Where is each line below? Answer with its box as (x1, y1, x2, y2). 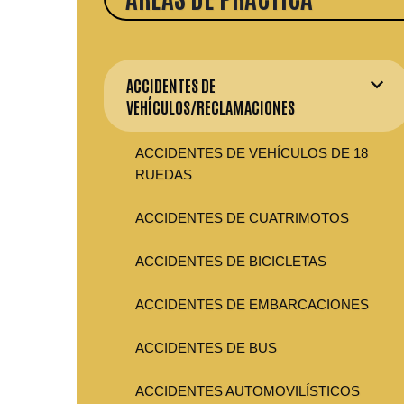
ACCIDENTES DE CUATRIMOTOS (135, 210, 349, 226)
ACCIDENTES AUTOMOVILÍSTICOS (135, 383, 360, 399)
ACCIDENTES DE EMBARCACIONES (135, 297, 369, 313)
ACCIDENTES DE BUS (135, 340, 277, 356)
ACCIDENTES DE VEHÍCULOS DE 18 (135, 145, 368, 161)
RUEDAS (135, 167, 192, 183)
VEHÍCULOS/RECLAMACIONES (126, 96, 295, 118)
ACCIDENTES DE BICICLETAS (135, 253, 326, 270)
